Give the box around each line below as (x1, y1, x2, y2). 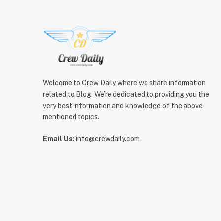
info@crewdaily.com (74, 134, 140, 143)
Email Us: (43, 134, 74, 143)
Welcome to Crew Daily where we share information (43, 78, 206, 87)
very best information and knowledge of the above (43, 101, 203, 110)
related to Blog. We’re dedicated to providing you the (43, 90, 209, 98)
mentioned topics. (43, 112, 99, 121)
